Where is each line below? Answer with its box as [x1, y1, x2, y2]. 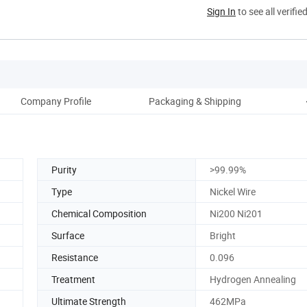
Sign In [207, 4, 236, 18]
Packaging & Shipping [148, 94, 241, 108]
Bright [210, 228, 236, 242]
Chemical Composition [51, 206, 147, 220]
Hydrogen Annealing [210, 272, 296, 286]
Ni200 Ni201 [210, 206, 262, 220]
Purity [51, 162, 77, 176]
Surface [51, 228, 84, 242]
